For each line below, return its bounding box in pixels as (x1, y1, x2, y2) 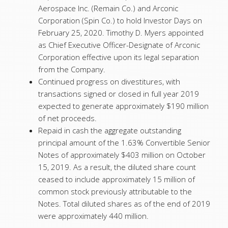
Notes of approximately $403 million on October (38, 150, 206, 160)
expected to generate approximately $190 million (38, 101, 209, 111)
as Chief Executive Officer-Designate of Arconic (38, 40, 200, 50)
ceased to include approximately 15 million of (38, 174, 195, 184)
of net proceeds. (38, 113, 97, 123)
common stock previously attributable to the (38, 186, 192, 196)
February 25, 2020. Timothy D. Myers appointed (38, 27, 204, 38)
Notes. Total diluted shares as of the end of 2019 (38, 198, 210, 209)
